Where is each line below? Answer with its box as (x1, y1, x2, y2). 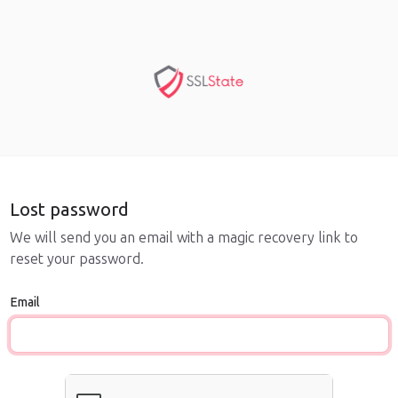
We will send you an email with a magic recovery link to (9, 229, 358, 246)
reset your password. (9, 251, 144, 267)
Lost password (9, 199, 129, 220)
